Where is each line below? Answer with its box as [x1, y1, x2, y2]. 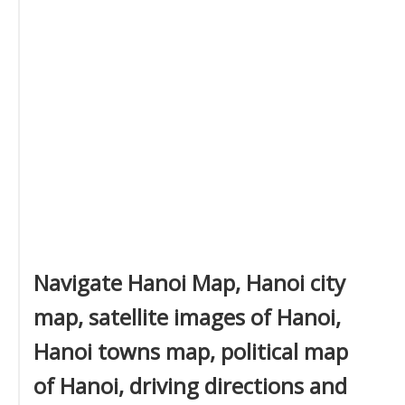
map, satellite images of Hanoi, [33, 302, 341, 332]
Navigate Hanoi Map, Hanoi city [33, 268, 345, 297]
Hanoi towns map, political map [33, 336, 348, 366]
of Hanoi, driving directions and [33, 371, 347, 400]
